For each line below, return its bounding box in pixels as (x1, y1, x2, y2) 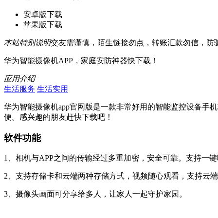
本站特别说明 (4, 38, 51, 47)
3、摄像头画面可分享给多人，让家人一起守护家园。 (4, 190, 187, 199)
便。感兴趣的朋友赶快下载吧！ (4, 112, 113, 121)
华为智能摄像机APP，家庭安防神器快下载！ (4, 56, 159, 65)
